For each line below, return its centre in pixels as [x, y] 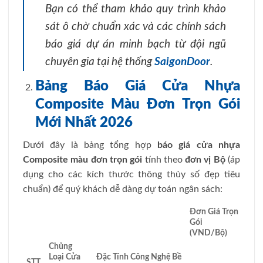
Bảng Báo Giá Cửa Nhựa [137, 87]
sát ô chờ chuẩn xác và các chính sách [136, 26]
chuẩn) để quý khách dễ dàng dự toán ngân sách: [123, 189]
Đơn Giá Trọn [214, 211]
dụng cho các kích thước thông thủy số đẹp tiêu [131, 175]
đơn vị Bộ [205, 160]
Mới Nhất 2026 [84, 123]
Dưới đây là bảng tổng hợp [90, 145]
